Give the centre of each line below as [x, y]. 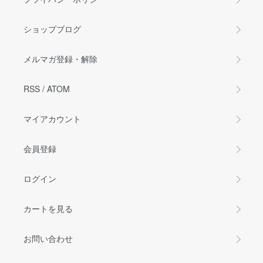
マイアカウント [52, 119]
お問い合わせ [48, 238]
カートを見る [48, 208]
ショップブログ [52, 29]
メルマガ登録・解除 [60, 59]
